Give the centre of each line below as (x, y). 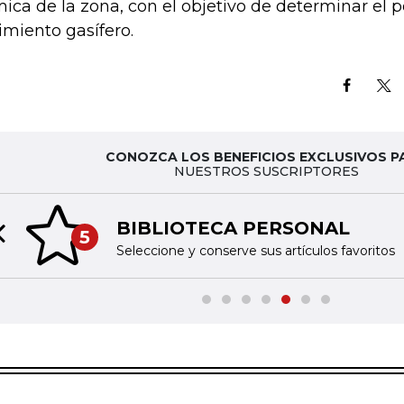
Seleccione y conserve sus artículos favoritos (255, 250)
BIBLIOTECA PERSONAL (233, 228)
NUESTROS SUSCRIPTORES (266, 171)
